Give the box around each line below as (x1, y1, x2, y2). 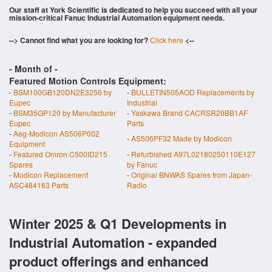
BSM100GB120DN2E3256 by (13, 87, 112, 97)
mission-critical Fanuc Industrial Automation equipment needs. (9, 12, 225, 23)
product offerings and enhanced (9, 251, 208, 271)
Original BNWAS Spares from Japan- (131, 169, 252, 180)
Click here (150, 35, 183, 45)
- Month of (9, 63, 55, 75)
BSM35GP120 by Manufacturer (13, 107, 116, 118)
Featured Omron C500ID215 (13, 149, 107, 159)
